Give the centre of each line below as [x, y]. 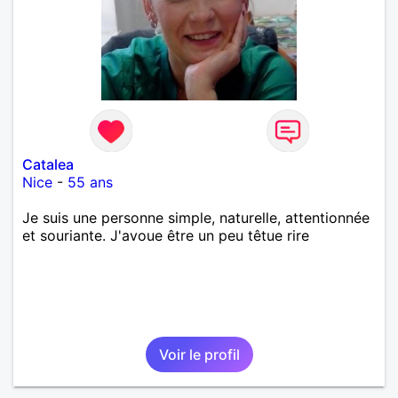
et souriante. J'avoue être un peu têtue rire [166, 235]
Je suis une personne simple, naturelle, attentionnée [196, 217]
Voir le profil [199, 354]
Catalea [48, 164]
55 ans [90, 182]
